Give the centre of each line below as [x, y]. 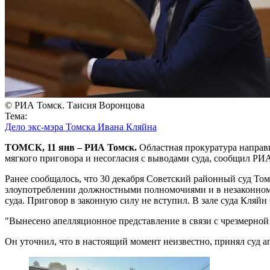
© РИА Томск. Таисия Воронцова [75, 105]
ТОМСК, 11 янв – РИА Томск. [72, 147]
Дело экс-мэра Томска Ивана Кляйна [81, 127]
